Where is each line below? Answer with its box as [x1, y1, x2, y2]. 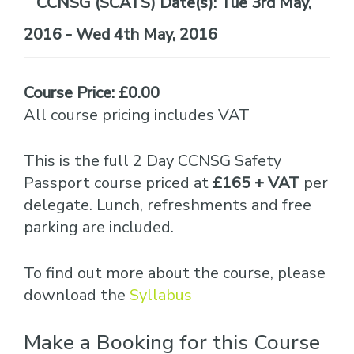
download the [24, 284, 130, 306]
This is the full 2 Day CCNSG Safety [24, 150, 281, 171]
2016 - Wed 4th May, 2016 [24, 24, 217, 45]
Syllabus [130, 284, 192, 306]
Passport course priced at [24, 172, 213, 194]
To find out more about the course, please [24, 262, 326, 284]
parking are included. [24, 217, 174, 238]
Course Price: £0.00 [24, 82, 160, 104]
